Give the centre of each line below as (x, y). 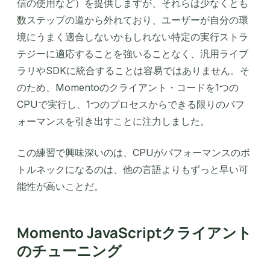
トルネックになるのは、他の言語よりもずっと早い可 (133, 170)
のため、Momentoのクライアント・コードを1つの (128, 88)
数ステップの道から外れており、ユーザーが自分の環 (133, 20)
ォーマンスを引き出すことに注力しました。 (113, 121)
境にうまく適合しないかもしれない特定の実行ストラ (133, 37)
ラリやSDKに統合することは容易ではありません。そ (133, 71)
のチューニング (69, 251)
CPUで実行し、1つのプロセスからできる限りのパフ (131, 105)
